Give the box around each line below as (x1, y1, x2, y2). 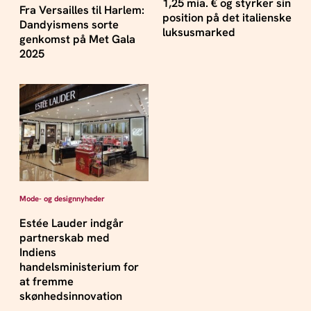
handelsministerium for (19, 260, 139, 275)
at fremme (19, 274, 74, 289)
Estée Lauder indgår (19, 216, 124, 231)
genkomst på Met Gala (19, 32, 135, 47)
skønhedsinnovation (19, 289, 122, 304)
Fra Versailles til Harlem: (19, 3, 144, 18)
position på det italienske (162, 10, 292, 25)
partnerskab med (19, 230, 110, 246)
